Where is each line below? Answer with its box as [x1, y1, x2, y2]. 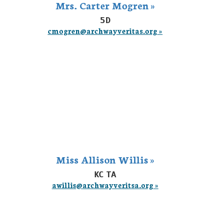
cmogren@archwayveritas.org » [48, 26, 163, 36]
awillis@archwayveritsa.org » [52, 180, 159, 190]
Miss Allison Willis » [55, 152, 155, 166]
